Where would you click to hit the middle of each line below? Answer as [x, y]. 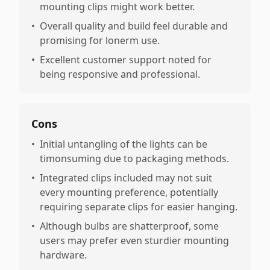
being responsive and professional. [120, 74]
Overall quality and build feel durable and [134, 26]
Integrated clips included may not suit [126, 178]
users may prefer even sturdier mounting [134, 240]
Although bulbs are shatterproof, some [129, 226]
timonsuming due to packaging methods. [134, 159]
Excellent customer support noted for [126, 60]
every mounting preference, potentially [129, 192]
